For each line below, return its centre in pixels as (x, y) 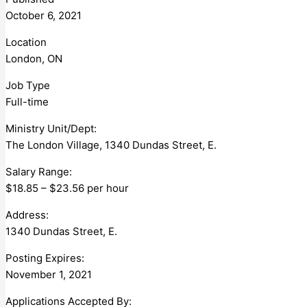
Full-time (30, 101)
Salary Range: (39, 171)
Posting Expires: (45, 258)
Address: (27, 214)
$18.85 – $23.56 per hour (67, 188)
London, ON (34, 58)
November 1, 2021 (49, 274)
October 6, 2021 (44, 15)
